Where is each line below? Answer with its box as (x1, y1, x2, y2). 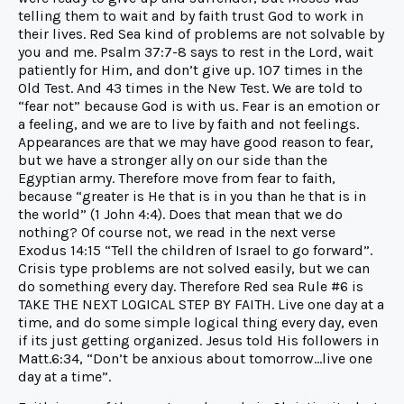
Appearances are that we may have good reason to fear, (18, 133, 373, 151)
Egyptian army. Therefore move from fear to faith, (18, 169, 335, 187)
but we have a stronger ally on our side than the (18, 151, 327, 169)
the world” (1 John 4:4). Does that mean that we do (18, 205, 343, 223)
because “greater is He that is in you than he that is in (18, 187, 366, 205)
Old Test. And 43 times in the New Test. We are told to (18, 78, 363, 96)
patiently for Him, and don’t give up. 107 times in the (18, 60, 363, 78)
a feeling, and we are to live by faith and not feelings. (18, 115, 359, 133)
